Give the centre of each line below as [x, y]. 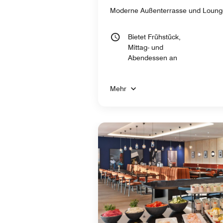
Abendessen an [153, 57]
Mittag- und [146, 47]
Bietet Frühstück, [154, 37]
